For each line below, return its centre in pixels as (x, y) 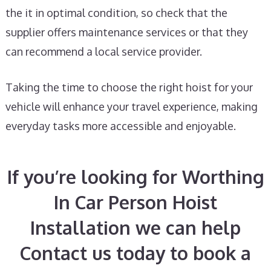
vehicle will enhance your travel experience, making (131, 106)
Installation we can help (135, 227)
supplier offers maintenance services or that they (126, 32)
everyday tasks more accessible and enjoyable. (120, 126)
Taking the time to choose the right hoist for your (129, 87)
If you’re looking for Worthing (135, 177)
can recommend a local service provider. (103, 51)
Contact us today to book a (135, 253)
